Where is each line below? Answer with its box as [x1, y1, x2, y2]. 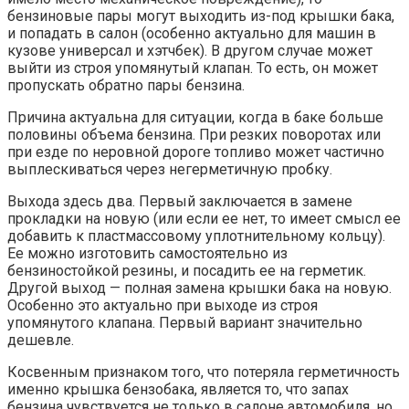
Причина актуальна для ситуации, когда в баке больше [7, 108, 383, 126]
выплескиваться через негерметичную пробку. [7, 160, 332, 178]
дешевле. [7, 330, 74, 349]
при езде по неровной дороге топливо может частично [7, 142, 384, 161]
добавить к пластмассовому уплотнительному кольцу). [7, 226, 385, 245]
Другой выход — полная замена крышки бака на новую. [7, 278, 392, 297]
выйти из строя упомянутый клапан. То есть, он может [7, 58, 378, 77]
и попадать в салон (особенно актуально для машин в [7, 24, 376, 42]
